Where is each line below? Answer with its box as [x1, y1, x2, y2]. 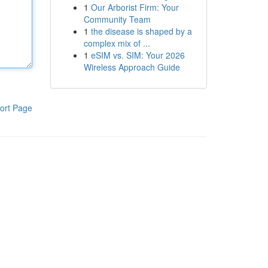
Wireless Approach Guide [83, 61, 180, 73]
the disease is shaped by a [90, 25, 192, 37]
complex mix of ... [83, 37, 150, 49]
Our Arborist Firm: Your [90, 1, 179, 13]
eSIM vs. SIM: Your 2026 [90, 49, 185, 61]
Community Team [83, 13, 151, 25]
